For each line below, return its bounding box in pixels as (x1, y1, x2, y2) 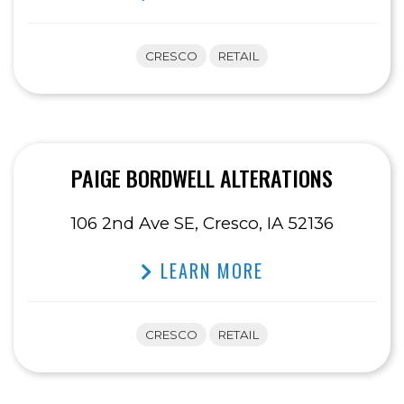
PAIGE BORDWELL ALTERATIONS (71, 161, 333, 195)
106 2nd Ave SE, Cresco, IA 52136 (70, 213, 334, 234)
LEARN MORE (154, 257, 263, 285)
